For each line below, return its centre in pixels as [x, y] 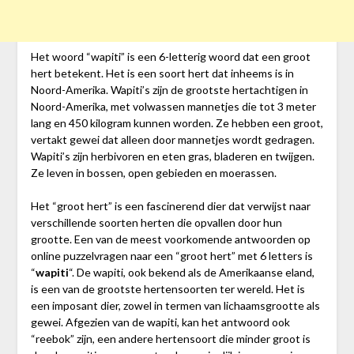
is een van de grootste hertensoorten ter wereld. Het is [168, 288]
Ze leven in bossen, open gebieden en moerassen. [153, 172]
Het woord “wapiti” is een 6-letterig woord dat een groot [170, 56]
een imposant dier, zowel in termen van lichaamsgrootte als [175, 305]
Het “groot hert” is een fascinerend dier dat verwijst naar [170, 205]
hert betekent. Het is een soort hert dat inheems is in [162, 73]
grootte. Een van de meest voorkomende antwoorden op [170, 239]
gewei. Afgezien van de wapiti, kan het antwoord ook [160, 322]
